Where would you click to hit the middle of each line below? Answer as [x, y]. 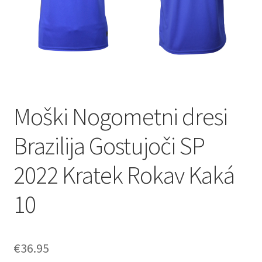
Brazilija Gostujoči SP [109, 145]
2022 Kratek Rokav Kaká [124, 175]
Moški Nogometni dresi [120, 116]
